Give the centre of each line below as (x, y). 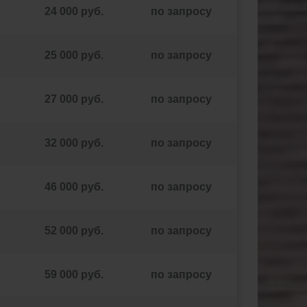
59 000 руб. (74, 274)
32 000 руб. (74, 143)
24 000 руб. (74, 11)
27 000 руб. (74, 99)
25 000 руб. (74, 55)
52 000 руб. (74, 231)
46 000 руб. (74, 187)
